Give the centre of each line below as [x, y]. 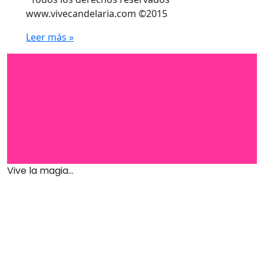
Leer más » [50, 37]
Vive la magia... [40, 171]
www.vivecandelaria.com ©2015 [97, 14]
